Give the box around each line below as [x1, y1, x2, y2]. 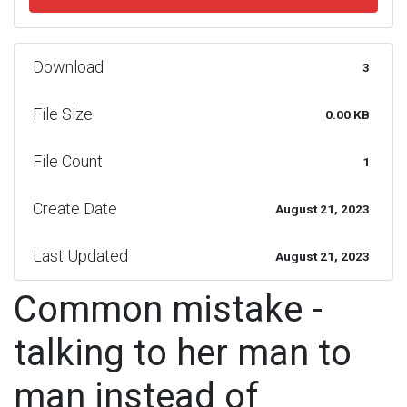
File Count [33, 152, 103, 171]
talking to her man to [14, 332, 352, 374]
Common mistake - [14, 288, 323, 331]
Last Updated [33, 246, 128, 265]
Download [33, 57, 104, 76]
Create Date [33, 199, 117, 218]
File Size [33, 104, 93, 124]
